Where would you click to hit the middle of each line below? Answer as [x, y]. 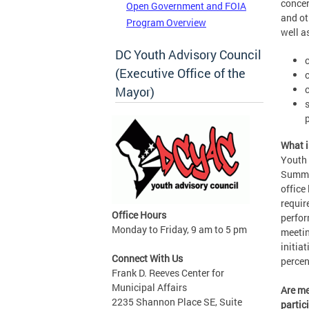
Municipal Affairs [149, 288]
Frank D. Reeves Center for [168, 273]
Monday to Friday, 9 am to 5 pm [179, 230]
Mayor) [135, 92]
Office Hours [139, 215]
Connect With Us [147, 259]
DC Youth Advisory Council [188, 55]
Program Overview [166, 22]
